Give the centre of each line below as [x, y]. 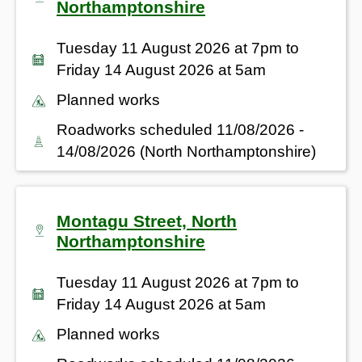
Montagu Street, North [147, 221]
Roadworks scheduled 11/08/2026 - [180, 129]
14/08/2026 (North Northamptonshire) [186, 151]
